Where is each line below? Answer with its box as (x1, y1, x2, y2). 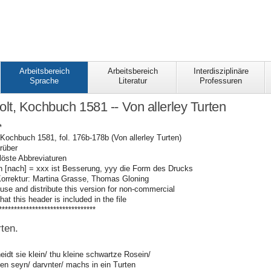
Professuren (200, 76, 242, 86)
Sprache (30, 76, 59, 86)
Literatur (118, 76, 147, 86)
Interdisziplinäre (193, 67, 249, 76)
